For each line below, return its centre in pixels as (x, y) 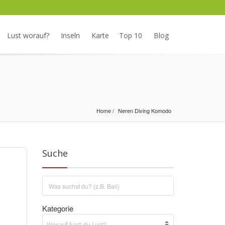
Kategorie (58, 208)
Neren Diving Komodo (145, 110)
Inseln (70, 35)
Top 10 (131, 35)
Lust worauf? (28, 35)
